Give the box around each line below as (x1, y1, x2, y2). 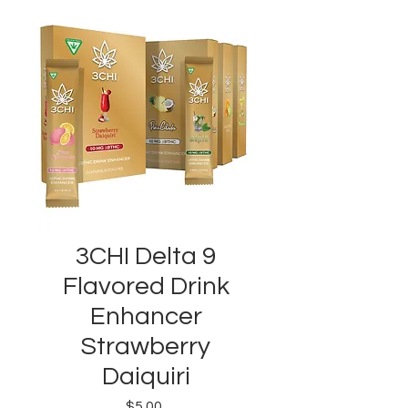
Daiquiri (101, 363, 190, 391)
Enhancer (89, 303, 202, 331)
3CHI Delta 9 (76, 243, 216, 270)
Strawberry (81, 333, 210, 361)
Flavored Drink (62, 273, 229, 301)
